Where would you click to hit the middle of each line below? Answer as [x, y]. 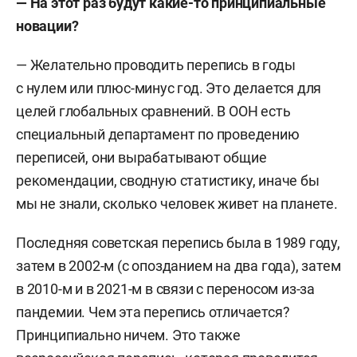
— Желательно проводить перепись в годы [156, 65]
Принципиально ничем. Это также [129, 335]
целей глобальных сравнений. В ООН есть [153, 111]
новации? [47, 26]
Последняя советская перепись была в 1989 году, [178, 243]
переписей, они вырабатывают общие [141, 157]
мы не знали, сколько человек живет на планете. [177, 204]
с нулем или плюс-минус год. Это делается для [169, 88]
